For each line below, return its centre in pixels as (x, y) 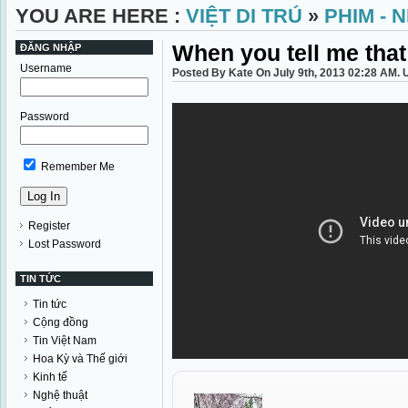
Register (49, 226)
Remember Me (76, 167)
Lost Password (65, 244)
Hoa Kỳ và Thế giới (80, 359)
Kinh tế (50, 377)
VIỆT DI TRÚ (244, 16)
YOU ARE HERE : (101, 16)
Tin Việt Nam (65, 341)
